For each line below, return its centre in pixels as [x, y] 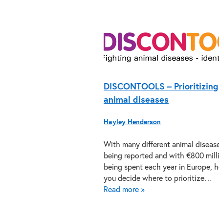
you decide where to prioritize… [158, 179]
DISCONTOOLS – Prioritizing [161, 87]
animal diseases [136, 100]
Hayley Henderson [132, 122]
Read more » [124, 190]
